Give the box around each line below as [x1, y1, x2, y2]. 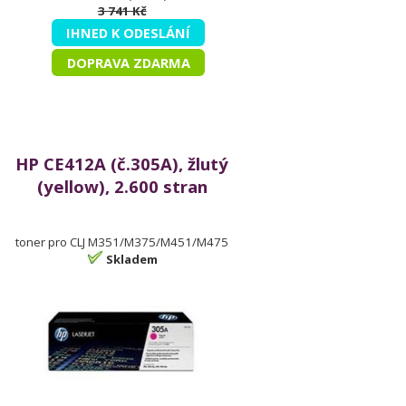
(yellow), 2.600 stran [36, 175, 208, 198]
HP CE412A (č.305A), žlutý [15, 152, 229, 175]
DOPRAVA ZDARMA [66, 53, 190, 72]
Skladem [105, 251, 158, 267]
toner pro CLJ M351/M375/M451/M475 [15, 234, 229, 250]
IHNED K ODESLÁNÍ [66, 24, 191, 42]
